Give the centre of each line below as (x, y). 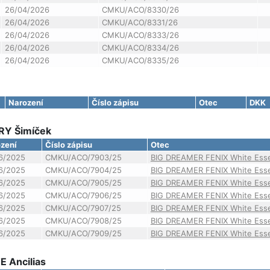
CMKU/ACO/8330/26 (140, 10)
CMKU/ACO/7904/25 (83, 170)
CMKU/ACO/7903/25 (83, 157)
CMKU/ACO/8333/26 (140, 35)
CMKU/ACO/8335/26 (140, 60)
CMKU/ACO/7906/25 (83, 195)
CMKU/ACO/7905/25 (83, 183)
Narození (26, 102)
